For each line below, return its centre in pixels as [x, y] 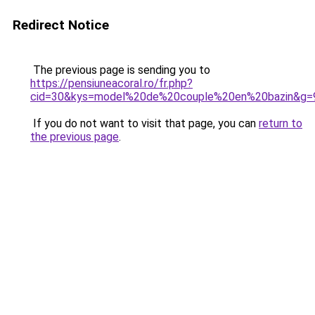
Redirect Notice [61, 25]
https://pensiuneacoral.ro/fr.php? [111, 83]
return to [281, 123]
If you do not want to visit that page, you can [144, 123]
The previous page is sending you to [120, 70]
